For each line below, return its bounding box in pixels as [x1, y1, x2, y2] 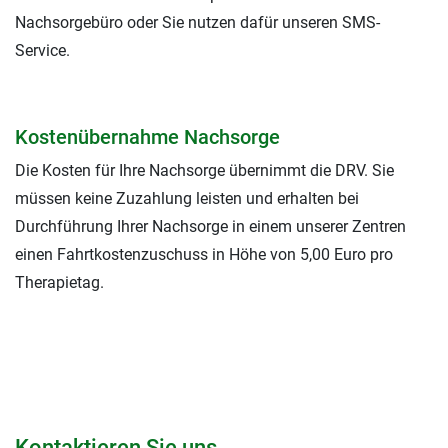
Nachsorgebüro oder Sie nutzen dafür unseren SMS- [15, 13, 380, 32]
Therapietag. [15, 273, 104, 292]
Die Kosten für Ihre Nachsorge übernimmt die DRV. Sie [15, 161, 394, 180]
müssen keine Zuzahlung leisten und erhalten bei [15, 189, 359, 208]
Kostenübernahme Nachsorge [15, 125, 280, 149]
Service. [15, 41, 70, 60]
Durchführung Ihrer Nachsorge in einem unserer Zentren [15, 217, 406, 236]
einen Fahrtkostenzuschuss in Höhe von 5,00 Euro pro [15, 245, 393, 264]
